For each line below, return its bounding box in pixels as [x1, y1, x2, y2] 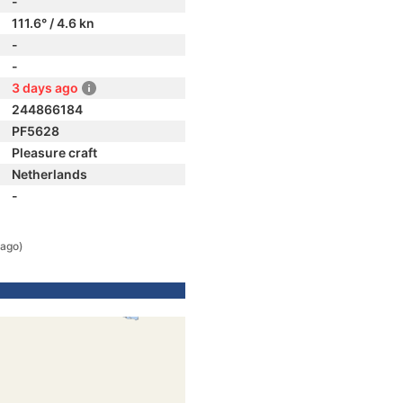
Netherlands [12, 166, 87, 182]
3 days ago [12, 80, 78, 95]
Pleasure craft [12, 145, 97, 160]
